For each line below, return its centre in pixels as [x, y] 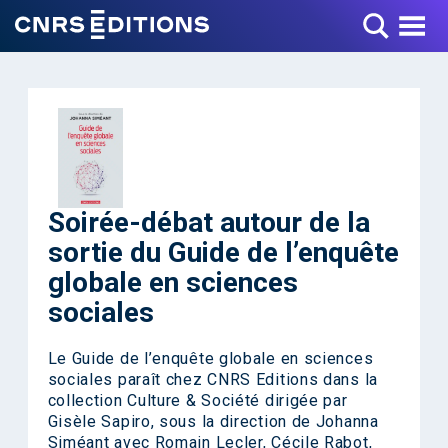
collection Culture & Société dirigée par [197, 400]
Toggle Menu [382, 16]
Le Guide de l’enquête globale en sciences [210, 358]
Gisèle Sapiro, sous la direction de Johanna [213, 421]
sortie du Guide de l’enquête [223, 252]
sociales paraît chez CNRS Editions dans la [212, 379]
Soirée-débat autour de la [208, 222]
